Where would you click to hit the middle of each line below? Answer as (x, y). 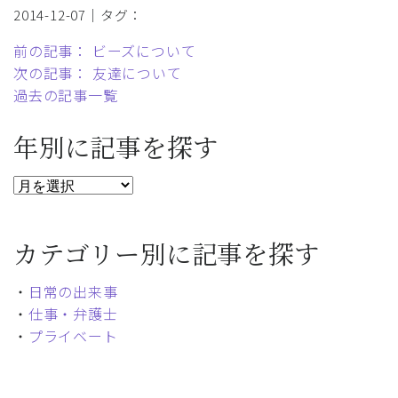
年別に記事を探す (116, 147)
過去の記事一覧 (66, 96)
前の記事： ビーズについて (105, 51)
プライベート (73, 336)
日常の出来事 (73, 292)
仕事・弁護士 (73, 314)
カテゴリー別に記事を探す (167, 253)
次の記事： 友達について (98, 73)
